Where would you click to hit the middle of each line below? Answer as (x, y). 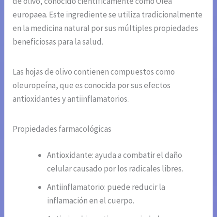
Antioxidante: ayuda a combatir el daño (115, 155)
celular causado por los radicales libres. (115, 168)
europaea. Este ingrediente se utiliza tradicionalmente (108, 15)
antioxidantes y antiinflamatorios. (71, 99)
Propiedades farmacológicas (62, 129)
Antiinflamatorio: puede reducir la (106, 187)
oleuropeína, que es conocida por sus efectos (92, 85)
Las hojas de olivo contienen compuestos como (94, 72)
